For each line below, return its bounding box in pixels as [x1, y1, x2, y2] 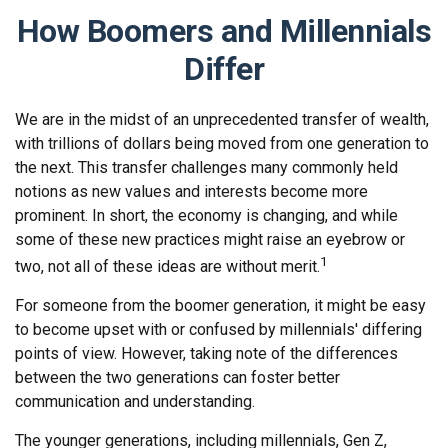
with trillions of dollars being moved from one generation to [15, 134, 429, 153]
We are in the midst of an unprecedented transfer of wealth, [15, 110, 429, 129]
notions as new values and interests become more [15, 182, 368, 201]
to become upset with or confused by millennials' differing [15, 320, 422, 340]
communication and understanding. [15, 392, 255, 412]
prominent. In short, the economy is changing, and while [15, 206, 398, 225]
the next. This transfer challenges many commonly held [15, 158, 398, 177]
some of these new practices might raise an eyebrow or [15, 230, 405, 249]
